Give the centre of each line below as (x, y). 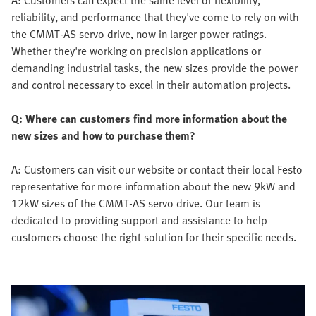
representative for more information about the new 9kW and (153, 187)
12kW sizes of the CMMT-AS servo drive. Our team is (136, 203)
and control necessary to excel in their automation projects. (151, 85)
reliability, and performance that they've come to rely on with (155, 17)
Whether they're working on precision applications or (136, 51)
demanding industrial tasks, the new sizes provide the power (154, 68)
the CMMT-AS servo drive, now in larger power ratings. (139, 34)
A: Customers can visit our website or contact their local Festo (157, 170)
